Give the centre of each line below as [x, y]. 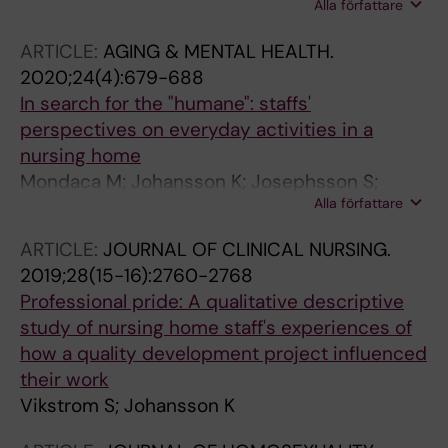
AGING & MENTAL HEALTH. [218, 51]
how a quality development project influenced [223, 353]
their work [64, 379]
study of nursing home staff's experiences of [216, 327]
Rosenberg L [74, 207]
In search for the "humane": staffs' [165, 103]
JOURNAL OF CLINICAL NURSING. [247, 249]
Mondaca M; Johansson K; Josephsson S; [199, 181]
